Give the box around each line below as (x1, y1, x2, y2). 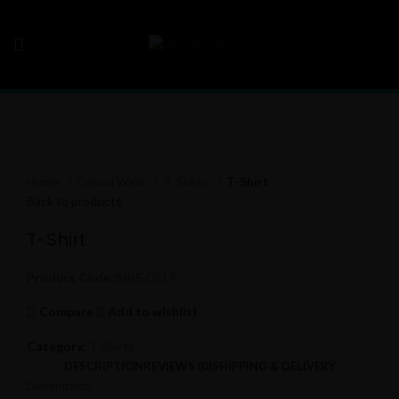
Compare (38, 304, 94, 320)
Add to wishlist (108, 304, 199, 320)
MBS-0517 (114, 269, 175, 285)
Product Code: (27, 269, 114, 285)
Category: (27, 338, 86, 354)
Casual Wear (77, 173, 150, 189)
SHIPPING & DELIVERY (211, 358, 336, 373)
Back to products (27, 192, 122, 208)
